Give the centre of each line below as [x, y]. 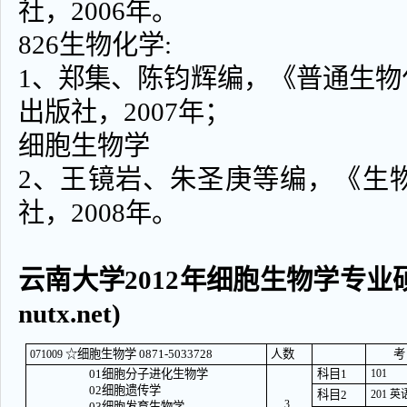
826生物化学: [95, 45]
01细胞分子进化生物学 [148, 374]
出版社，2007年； [124, 112]
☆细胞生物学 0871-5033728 [139, 354]
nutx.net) [69, 313]
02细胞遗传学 [124, 390]
